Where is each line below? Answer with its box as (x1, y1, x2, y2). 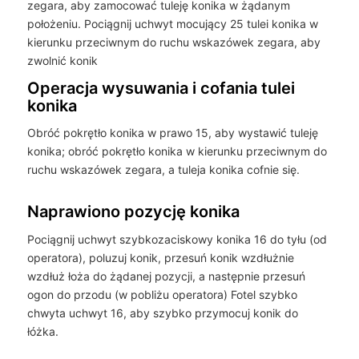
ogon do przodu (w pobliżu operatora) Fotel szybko (26, 288, 297, 302)
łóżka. (26, 325, 58, 339)
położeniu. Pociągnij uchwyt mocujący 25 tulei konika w (26, 16, 318, 30)
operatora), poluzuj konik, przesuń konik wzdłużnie (26, 251, 294, 265)
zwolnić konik (26, 53, 98, 67)
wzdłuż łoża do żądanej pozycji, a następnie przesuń (26, 269, 305, 284)
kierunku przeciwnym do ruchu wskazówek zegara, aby (26, 34, 321, 49)
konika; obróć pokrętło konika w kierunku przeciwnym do (26, 144, 327, 159)
